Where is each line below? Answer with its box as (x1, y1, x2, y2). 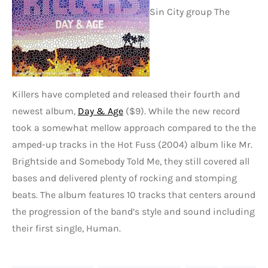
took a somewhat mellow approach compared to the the (12, 122, 256, 133)
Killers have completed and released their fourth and (12, 89, 240, 100)
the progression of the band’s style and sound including (12, 206, 255, 217)
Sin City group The (150, 5, 230, 17)
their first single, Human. (12, 223, 121, 234)
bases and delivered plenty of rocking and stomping (12, 172, 237, 184)
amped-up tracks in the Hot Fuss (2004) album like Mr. (12, 139, 252, 150)
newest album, (12, 105, 78, 117)
